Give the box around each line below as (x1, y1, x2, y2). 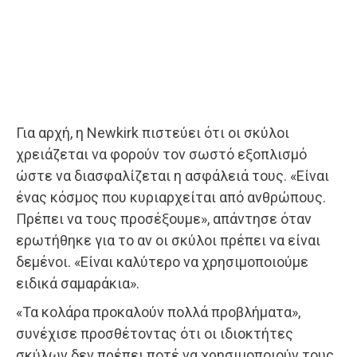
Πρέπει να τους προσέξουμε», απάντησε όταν (16, 210, 312, 227)
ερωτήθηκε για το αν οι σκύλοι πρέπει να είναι (16, 231, 320, 249)
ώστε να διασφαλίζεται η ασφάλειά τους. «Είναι (16, 167, 329, 184)
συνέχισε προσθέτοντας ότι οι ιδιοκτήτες (16, 324, 293, 342)
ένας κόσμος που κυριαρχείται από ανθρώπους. (16, 188, 326, 206)
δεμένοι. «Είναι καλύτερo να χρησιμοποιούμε (16, 253, 308, 270)
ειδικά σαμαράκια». (16, 274, 139, 292)
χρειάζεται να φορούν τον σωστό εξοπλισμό (16, 145, 307, 163)
